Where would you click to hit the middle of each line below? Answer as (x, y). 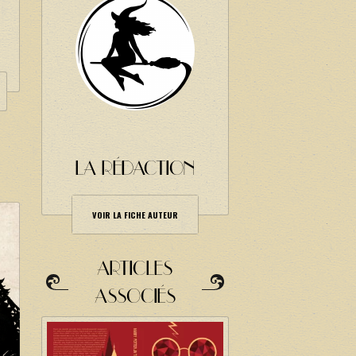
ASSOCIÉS (135, 297)
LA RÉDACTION (135, 169)
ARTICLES (135, 269)
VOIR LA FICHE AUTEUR (135, 215)
